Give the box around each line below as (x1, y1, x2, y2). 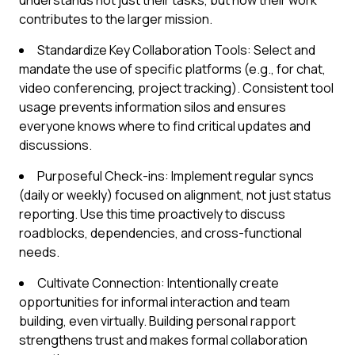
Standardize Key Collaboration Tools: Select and (37, 41, 315, 59)
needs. (19, 243, 59, 261)
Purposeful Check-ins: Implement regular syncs (37, 167, 314, 185)
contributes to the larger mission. (19, 10, 212, 28)
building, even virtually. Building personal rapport (19, 312, 296, 330)
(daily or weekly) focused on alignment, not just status (19, 186, 331, 204)
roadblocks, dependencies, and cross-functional (19, 224, 302, 242)
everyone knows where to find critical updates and (19, 117, 311, 135)
